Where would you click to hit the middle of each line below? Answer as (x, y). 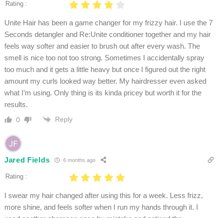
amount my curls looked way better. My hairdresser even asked (105, 81)
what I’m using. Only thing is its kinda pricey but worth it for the (103, 92)
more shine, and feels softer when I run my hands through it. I (101, 207)
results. (16, 104)
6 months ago (79, 160)
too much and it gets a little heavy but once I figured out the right (105, 69)
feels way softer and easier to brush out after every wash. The (102, 46)
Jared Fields (27, 160)
